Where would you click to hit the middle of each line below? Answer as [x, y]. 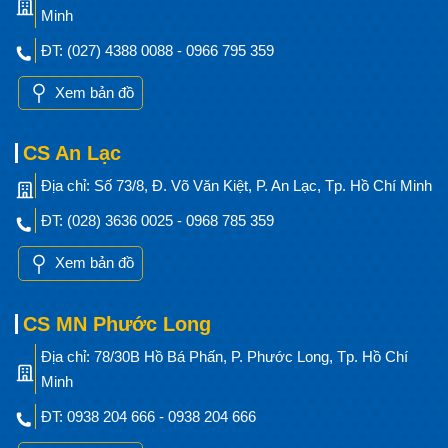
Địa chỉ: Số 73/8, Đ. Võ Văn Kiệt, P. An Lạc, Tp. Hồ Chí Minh [236, 186]
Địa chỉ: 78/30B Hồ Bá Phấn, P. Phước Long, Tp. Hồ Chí [224, 356]
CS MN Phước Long [117, 323]
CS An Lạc [72, 153]
